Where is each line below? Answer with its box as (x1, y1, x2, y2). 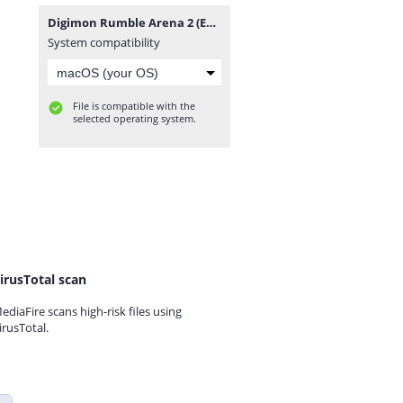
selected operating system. (73, 112, 196, 125)
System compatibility (48, 34, 160, 50)
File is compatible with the (73, 99, 195, 112)
